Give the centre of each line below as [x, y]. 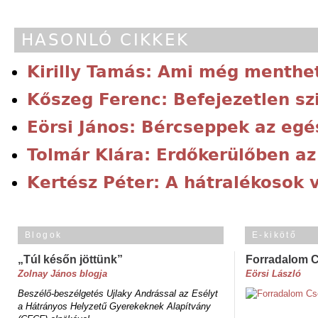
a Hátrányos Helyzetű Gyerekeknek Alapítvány [114, 306]
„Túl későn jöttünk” [70, 259]
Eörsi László [273, 273]
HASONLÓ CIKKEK [105, 39]
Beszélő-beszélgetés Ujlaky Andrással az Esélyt [118, 293]
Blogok [44, 235]
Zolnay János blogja [62, 273]
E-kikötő [275, 235]
